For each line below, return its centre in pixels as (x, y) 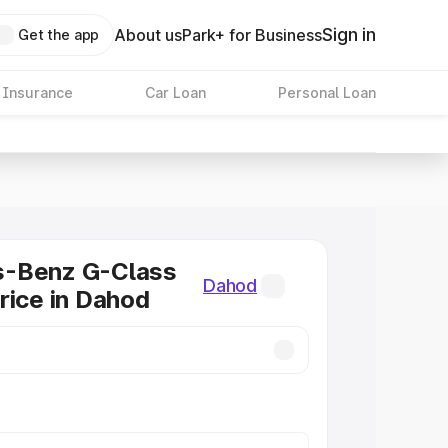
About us (148, 35)
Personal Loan (326, 92)
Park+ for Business (252, 35)
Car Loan (175, 92)
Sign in (349, 34)
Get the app (58, 34)
